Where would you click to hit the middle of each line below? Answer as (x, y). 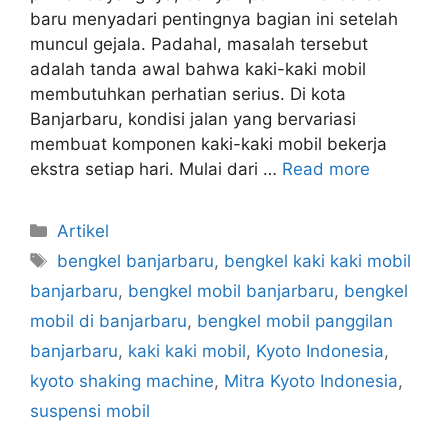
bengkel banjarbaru (136, 260)
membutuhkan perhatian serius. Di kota (188, 93)
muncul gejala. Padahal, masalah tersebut (199, 43)
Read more (326, 168)
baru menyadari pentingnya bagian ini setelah (214, 18)
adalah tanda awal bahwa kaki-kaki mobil (198, 68)
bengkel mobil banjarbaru (231, 290)
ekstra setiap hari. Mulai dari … (156, 168)
